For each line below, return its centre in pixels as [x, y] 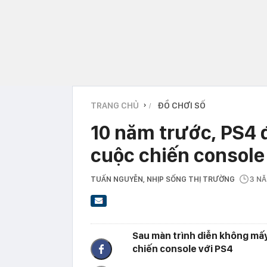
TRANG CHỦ [115, 105]
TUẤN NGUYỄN [117, 179]
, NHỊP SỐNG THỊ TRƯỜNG [191, 179]
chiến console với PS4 [183, 249]
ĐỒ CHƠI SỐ [181, 105]
